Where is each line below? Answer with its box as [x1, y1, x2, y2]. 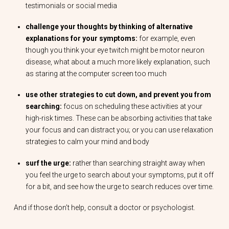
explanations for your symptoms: [26, 34, 138, 43]
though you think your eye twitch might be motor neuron [26, 46, 205, 55]
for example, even [138, 34, 196, 43]
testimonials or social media [26, 1, 118, 10]
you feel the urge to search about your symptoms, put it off [26, 170, 214, 179]
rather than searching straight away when [71, 158, 205, 167]
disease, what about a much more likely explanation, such [26, 58, 211, 66]
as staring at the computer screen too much [26, 70, 167, 78]
